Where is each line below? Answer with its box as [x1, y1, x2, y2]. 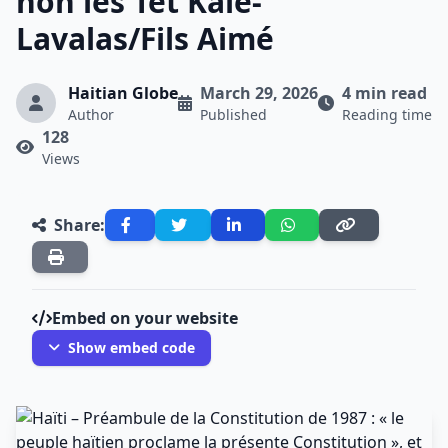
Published [200, 105, 267, 124]
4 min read [342, 82, 427, 104]
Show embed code [68, 338, 195, 357]
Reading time [342, 105, 432, 124]
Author [68, 105, 114, 124]
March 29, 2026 [200, 82, 318, 104]
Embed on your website [52, 307, 238, 329]
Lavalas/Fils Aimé [16, 18, 274, 59]
